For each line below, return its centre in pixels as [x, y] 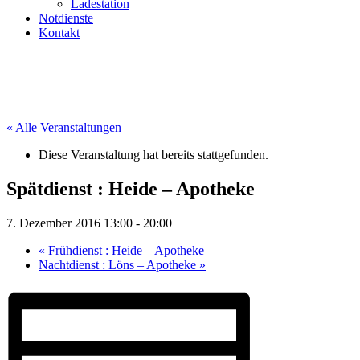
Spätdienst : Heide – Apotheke [131, 188]
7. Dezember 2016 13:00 [70, 223]
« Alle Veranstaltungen [64, 127]
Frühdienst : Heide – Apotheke [125, 250]
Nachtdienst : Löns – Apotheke [119, 264]
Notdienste [66, 18]
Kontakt [59, 33]
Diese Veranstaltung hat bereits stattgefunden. [153, 155]
